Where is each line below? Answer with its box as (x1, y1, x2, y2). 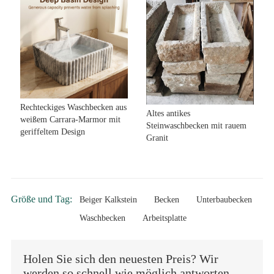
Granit (146, 133, 168, 143)
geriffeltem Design (20, 127, 85, 136)
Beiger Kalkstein (79, 195, 137, 205)
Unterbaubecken (196, 195, 252, 205)
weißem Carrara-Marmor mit (20, 114, 120, 124)
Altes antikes (146, 109, 190, 119)
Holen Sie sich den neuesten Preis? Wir (23, 252, 218, 266)
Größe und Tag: (10, 194, 72, 205)
